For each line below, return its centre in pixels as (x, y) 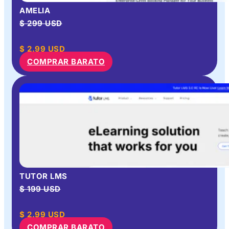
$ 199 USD (40, 189)
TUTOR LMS (43, 176)
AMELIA (35, 10)
